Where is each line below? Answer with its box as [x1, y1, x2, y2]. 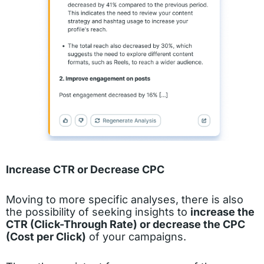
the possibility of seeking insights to [6, 205, 190, 218]
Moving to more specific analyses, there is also [6, 193, 243, 206]
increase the [190, 205, 255, 218]
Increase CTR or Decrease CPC [6, 163, 164, 176]
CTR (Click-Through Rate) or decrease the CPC [6, 217, 245, 230]
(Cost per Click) [6, 230, 86, 243]
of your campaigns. [86, 230, 186, 243]
